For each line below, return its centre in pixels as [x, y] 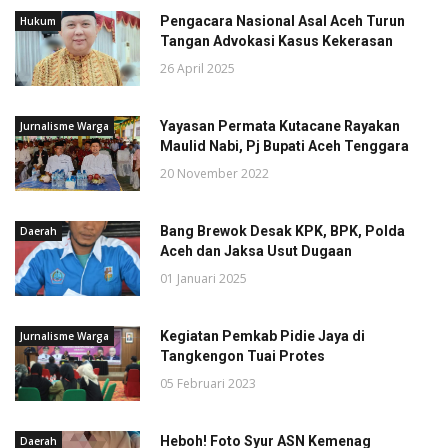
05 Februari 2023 [208, 383]
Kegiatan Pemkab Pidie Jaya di [262, 335]
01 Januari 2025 [203, 278]
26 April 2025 [197, 68]
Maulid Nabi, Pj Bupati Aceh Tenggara [284, 145]
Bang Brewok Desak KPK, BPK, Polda [282, 230]
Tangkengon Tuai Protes [242, 355]
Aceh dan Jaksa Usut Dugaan [256, 250]
